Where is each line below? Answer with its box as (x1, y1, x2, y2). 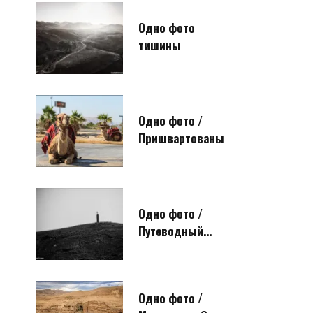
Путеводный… (138, 222, 212, 240)
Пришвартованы (138, 129, 224, 147)
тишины (138, 36, 181, 54)
